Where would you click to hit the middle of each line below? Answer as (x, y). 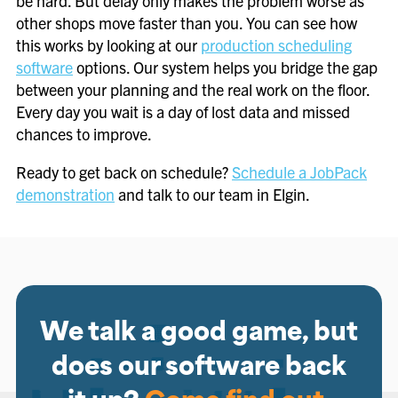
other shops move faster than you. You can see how (187, 23)
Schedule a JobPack (299, 172)
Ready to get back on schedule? (124, 172)
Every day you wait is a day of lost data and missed (183, 111)
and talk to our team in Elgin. (212, 194)
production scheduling (276, 45)
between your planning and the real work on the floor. (193, 89)
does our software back (199, 369)
